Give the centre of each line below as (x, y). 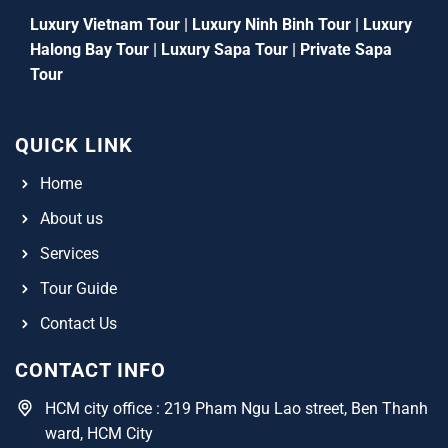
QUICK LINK (74, 145)
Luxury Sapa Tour (222, 50)
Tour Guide (78, 289)
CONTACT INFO (90, 370)
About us (71, 219)
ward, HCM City (99, 434)
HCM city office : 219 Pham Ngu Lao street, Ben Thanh (236, 409)
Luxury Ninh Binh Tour (271, 25)
